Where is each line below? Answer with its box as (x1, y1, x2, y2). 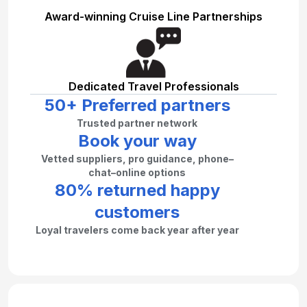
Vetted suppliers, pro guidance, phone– (40, 153, 234, 165)
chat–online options (88, 167, 186, 179)
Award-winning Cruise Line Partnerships (45, 10, 262, 24)
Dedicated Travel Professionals (68, 79, 239, 94)
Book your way (77, 131, 197, 151)
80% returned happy (54, 180, 220, 201)
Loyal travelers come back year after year (35, 224, 239, 236)
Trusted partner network (77, 117, 197, 130)
